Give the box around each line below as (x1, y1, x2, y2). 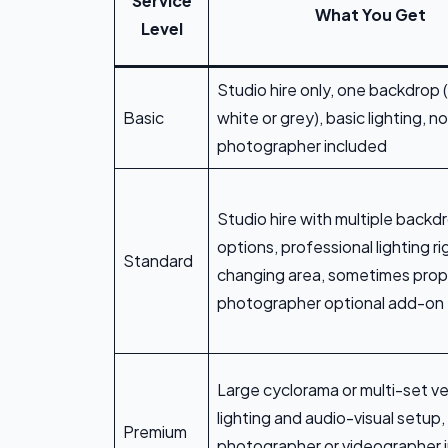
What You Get (315, 4, 426, 26)
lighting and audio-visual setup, (217, 407, 445, 429)
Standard (123, 250, 193, 272)
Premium (123, 421, 187, 443)
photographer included (217, 135, 387, 157)
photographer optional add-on (217, 292, 444, 314)
